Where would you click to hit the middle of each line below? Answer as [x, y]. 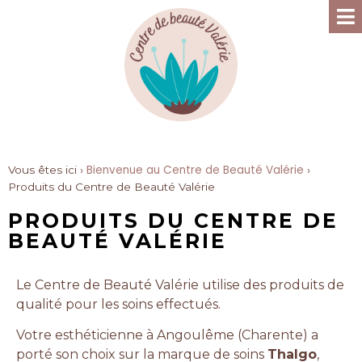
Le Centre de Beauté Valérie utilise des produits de [180, 284]
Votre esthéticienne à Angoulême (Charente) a [167, 335]
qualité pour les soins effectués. [118, 304]
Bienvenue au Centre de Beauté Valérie [195, 170]
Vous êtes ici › [47, 169]
